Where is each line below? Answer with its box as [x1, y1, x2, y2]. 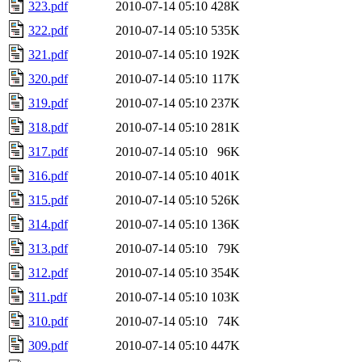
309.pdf [28, 338, 68, 352]
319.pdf [28, 95, 68, 110]
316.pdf [28, 168, 68, 183]
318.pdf [28, 120, 68, 134]
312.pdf [28, 265, 68, 280]
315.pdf [28, 192, 68, 207]
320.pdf [28, 71, 68, 86]
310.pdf [28, 314, 68, 328]
